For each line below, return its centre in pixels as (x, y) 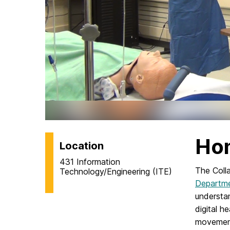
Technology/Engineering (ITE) (116, 172)
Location (82, 146)
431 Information (90, 162)
